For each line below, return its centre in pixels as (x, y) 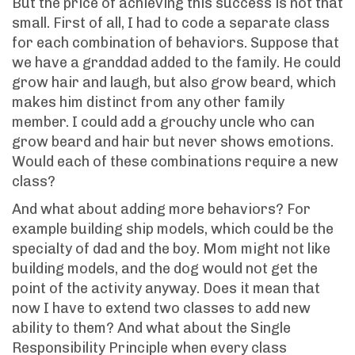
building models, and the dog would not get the (165, 268)
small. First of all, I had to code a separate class (171, 23)
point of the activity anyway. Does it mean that (166, 288)
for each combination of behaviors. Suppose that (176, 42)
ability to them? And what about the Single (151, 328)
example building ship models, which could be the (173, 229)
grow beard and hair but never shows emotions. (173, 141)
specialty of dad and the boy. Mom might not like (171, 248)
